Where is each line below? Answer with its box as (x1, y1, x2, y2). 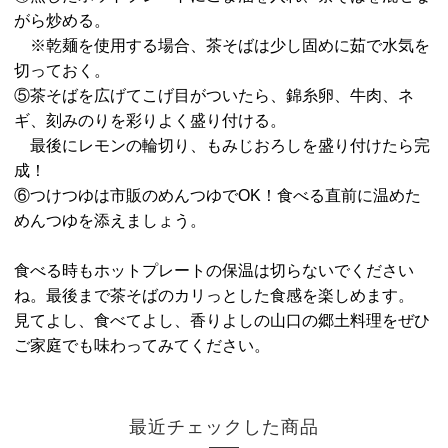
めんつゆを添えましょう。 (13, 211, 206, 229)
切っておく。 (13, 61, 110, 79)
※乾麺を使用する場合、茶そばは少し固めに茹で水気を (13, 36, 430, 54)
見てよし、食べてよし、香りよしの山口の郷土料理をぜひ (13, 311, 430, 329)
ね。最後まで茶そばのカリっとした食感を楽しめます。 (13, 286, 414, 304)
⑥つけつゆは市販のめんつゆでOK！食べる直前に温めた (13, 186, 421, 204)
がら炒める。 (13, 11, 110, 29)
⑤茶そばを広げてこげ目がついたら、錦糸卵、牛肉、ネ (13, 86, 414, 104)
